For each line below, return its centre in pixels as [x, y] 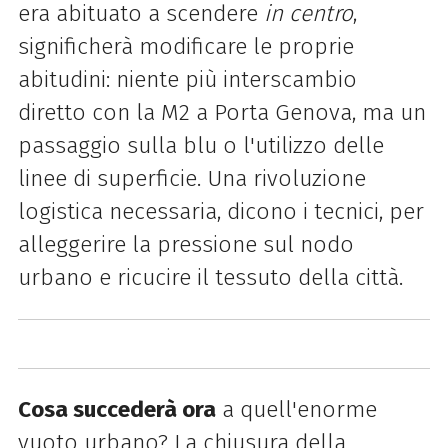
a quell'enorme [296, 410]
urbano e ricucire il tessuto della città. [210, 278]
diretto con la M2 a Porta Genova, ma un [221, 113]
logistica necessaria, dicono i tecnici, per [220, 212]
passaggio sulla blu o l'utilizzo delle [200, 146]
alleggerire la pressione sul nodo [185, 245]
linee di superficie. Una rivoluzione [191, 179]
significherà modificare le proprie [185, 47]
